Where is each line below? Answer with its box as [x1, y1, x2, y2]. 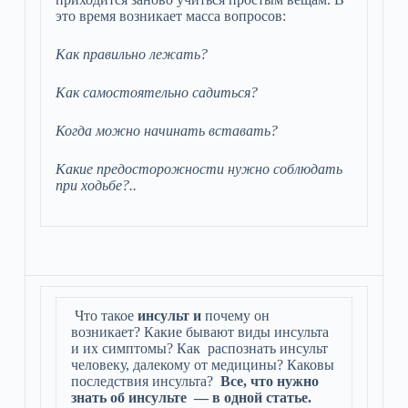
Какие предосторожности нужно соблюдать [55, 161, 342, 177]
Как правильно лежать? [55, 46, 208, 62]
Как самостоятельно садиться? [55, 85, 258, 100]
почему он [200, 308, 270, 323]
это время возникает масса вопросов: [55, 8, 286, 24]
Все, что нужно [219, 373, 319, 389]
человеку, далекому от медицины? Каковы [70, 357, 334, 372]
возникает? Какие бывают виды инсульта [70, 324, 329, 340]
